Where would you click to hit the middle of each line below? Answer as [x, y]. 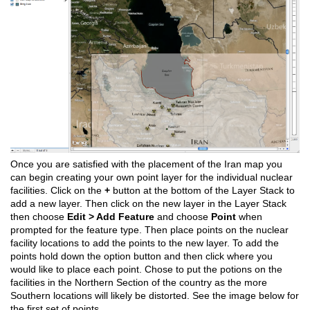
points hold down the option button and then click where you [142, 256]
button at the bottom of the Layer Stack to [202, 190]
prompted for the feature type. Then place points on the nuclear [149, 229]
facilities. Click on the [57, 190]
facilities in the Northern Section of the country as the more [139, 282]
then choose [39, 216]
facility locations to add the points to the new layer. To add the [145, 243]
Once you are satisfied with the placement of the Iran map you [146, 164]
